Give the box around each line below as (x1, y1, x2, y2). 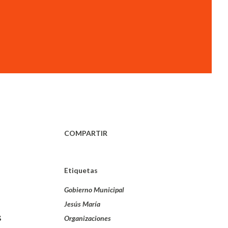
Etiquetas (64, 166, 98, 175)
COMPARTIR (64, 129, 107, 137)
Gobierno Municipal (64, 185, 124, 194)
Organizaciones (64, 214, 111, 222)
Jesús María (64, 199, 100, 208)
